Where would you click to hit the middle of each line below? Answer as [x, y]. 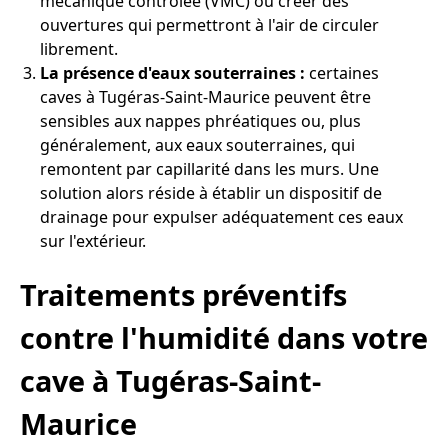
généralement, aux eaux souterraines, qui [197, 145]
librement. [79, 49]
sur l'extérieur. [93, 241]
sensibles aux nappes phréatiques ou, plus [200, 121]
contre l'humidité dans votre [224, 337]
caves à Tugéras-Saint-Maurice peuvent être [205, 97]
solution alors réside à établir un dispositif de [211, 193]
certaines [342, 73]
